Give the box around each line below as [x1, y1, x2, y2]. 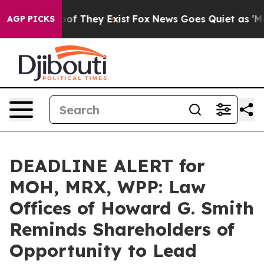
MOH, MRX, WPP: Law [9, 176, 206, 198]
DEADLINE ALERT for [9, 154, 205, 177]
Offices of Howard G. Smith [9, 197, 254, 219]
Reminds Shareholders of [9, 218, 235, 240]
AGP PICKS [7, 14, 55, 24]
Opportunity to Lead [9, 239, 197, 262]
